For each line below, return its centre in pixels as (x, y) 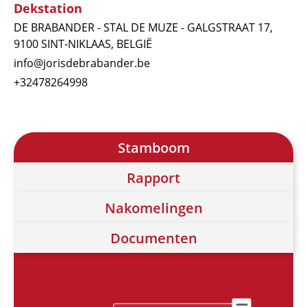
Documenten (153, 238)
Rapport (153, 178)
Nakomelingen (153, 208)
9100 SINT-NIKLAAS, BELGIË (83, 44)
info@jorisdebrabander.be (82, 63)
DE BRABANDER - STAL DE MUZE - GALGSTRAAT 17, (143, 28)
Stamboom (153, 148)
